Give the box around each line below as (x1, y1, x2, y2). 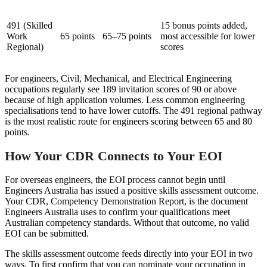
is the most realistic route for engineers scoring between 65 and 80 (5, 116, 252, 127)
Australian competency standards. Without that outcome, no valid (5, 217, 249, 228)
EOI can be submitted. (5, 228, 89, 238)
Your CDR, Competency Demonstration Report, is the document (5, 195, 248, 206)
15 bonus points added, (160, 20, 247, 31)
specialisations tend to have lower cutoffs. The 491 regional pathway (5, 105, 262, 116)
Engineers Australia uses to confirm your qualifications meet (5, 206, 230, 217)
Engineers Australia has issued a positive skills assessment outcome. (5, 185, 259, 195)
